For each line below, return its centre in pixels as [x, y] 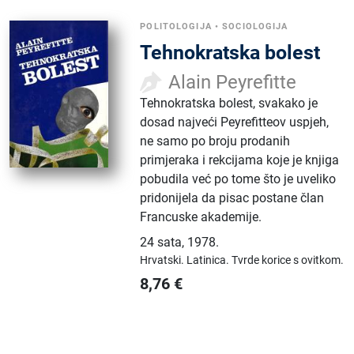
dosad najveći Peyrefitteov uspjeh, [235, 122]
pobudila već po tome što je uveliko [238, 179]
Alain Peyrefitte [233, 82]
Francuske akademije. [201, 217]
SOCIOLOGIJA [255, 26]
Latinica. [209, 260]
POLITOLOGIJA [176, 26]
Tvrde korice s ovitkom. [288, 260]
